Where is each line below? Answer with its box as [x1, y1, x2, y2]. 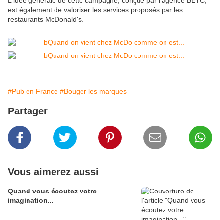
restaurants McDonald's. [8, 15, 83, 24]
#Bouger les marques [60, 87, 127, 96]
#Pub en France [8, 87, 58, 96]
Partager [8, 106, 48, 117]
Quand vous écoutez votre [8, 187, 97, 195]
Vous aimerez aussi [8, 166, 99, 178]
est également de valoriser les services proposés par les [8, 6, 183, 14]
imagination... [8, 196, 54, 205]
